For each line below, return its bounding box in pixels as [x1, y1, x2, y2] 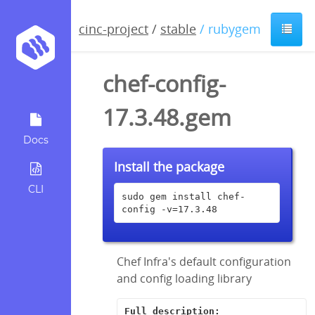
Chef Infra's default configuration [117, 253, 291, 269]
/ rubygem [200, 20, 261, 37]
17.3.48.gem [103, 101, 231, 132]
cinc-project [79, 20, 148, 37]
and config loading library [117, 270, 252, 286]
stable [160, 20, 196, 37]
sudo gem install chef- [121, 191, 245, 202]
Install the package [114, 158, 225, 176]
